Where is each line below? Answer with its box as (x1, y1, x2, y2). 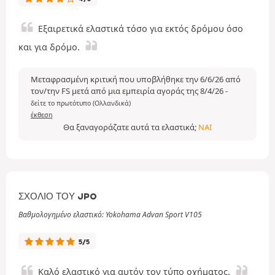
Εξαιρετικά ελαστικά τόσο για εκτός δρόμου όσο (38, 23, 243, 34)
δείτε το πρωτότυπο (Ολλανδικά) (31, 99, 131, 107)
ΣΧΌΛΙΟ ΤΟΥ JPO (18, 191, 97, 202)
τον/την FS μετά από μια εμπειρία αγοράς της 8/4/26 (31, 85, 225, 96)
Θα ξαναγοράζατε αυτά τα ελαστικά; (63, 122, 198, 133)
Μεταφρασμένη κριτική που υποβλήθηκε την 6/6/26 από (31, 74, 241, 85)
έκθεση (31, 110, 53, 119)
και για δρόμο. (18, 41, 80, 53)
